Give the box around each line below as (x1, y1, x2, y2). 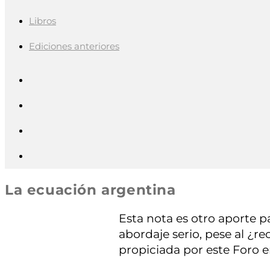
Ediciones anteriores (29, 40, 119, 52)
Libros (29, 15, 56, 27)
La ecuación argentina (5, 181, 176, 199)
